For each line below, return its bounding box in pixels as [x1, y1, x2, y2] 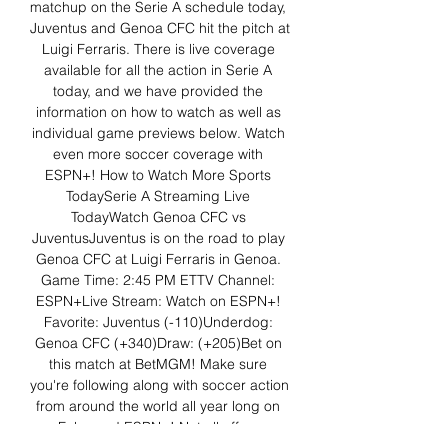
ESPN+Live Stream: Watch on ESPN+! [35, 292, 281, 311]
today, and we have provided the [53, 82, 263, 101]
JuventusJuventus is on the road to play [31, 229, 285, 248]
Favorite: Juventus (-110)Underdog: [43, 313, 273, 332]
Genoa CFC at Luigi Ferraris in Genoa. [35, 250, 281, 269]
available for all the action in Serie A [44, 61, 272, 80]
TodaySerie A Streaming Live [66, 187, 250, 206]
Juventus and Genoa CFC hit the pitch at [30, 19, 290, 38]
